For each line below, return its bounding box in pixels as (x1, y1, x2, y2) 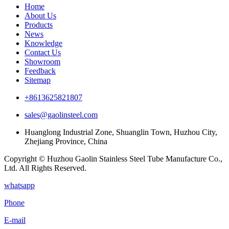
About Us (25, 11, 56, 20)
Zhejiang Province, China (25, 136, 107, 146)
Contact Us (25, 48, 61, 57)
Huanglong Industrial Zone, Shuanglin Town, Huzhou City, (25, 127, 217, 136)
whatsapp (4, 180, 35, 190)
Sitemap (25, 75, 51, 84)
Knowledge (25, 38, 62, 48)
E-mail (4, 215, 26, 224)
